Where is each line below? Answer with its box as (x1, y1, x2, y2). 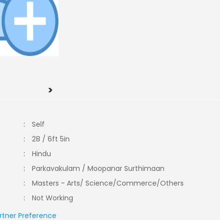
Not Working (32, 193, 80, 203)
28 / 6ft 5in (32, 134, 70, 144)
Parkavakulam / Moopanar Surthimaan (32, 164, 165, 173)
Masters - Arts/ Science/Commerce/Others (32, 178, 188, 188)
